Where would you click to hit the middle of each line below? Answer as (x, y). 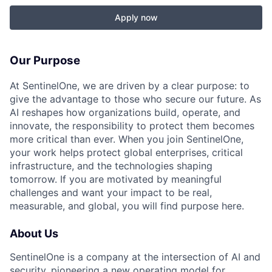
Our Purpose (45, 60)
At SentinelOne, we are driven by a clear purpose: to (130, 85)
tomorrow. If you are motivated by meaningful (116, 179)
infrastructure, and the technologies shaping (111, 165)
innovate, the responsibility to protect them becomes (132, 125)
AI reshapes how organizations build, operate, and (125, 112)
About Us (34, 233)
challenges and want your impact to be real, (111, 192)
